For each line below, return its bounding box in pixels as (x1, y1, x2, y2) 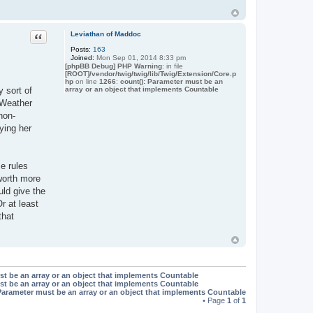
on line (73, 77, 99, 85)
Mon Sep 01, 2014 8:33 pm (94, 53, 186, 61)
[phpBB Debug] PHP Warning (64, 61, 162, 70)
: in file (161, 61, 183, 70)
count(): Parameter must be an (119, 77, 223, 85)
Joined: (70, 53, 94, 61)
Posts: (70, 45, 91, 53)
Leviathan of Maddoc (70, 29, 141, 38)
